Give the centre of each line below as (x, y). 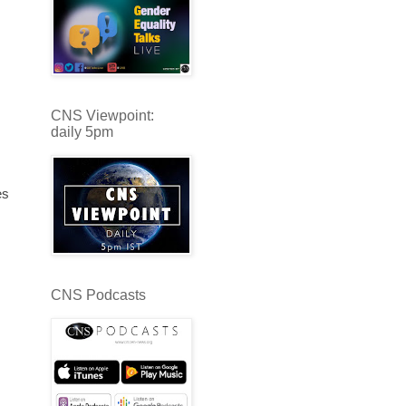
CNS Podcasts (98, 295)
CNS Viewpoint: (102, 115)
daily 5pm (82, 131)
